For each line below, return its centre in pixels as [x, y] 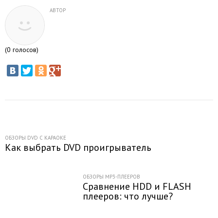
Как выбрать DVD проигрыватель [78, 147]
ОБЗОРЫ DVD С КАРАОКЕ [36, 138]
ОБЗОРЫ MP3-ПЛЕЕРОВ [111, 177]
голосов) [25, 50]
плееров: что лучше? [128, 196]
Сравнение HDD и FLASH [137, 186]
